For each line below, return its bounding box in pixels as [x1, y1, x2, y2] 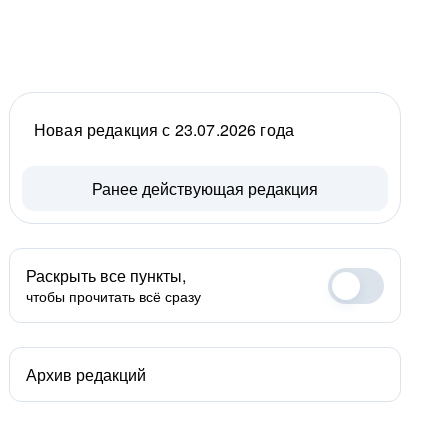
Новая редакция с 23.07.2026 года [34, 118, 295, 141]
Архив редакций [26, 363, 146, 386]
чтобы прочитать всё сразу [26, 286, 201, 306]
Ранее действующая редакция [92, 177, 318, 200]
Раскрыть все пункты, [26, 264, 186, 287]
